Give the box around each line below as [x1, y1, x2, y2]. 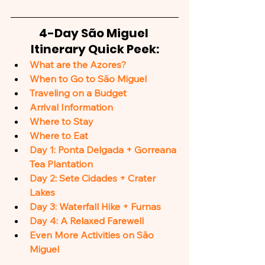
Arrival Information [30, 101, 113, 113]
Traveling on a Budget [30, 87, 127, 99]
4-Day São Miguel [38, 25, 151, 41]
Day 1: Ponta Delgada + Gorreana [30, 144, 179, 156]
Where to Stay [30, 115, 93, 127]
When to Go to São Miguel [30, 73, 147, 85]
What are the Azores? [30, 59, 126, 70]
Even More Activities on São [30, 229, 156, 241]
